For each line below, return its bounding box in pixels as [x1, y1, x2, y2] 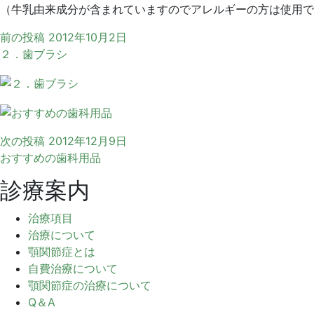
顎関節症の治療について [28, 278, 151, 292]
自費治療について [28, 261, 118, 275]
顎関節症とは [28, 244, 95, 259]
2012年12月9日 [48, 133, 127, 148]
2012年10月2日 [48, 30, 127, 45]
